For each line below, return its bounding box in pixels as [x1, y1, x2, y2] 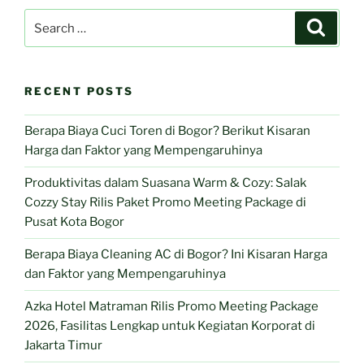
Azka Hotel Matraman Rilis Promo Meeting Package [24, 299, 318, 314]
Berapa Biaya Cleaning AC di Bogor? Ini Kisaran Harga [24, 247, 327, 262]
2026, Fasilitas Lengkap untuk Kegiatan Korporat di [24, 318, 315, 334]
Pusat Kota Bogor [24, 214, 124, 230]
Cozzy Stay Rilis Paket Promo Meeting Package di [24, 195, 306, 210]
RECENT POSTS [24, 84, 134, 98]
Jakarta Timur [24, 338, 102, 353]
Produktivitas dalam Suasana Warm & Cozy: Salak [24, 175, 306, 191]
